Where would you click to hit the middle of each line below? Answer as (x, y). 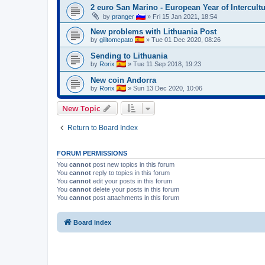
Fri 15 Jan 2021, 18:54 (185, 17)
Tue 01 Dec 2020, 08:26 (186, 40)
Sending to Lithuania (129, 56)
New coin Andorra (123, 80)
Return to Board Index (103, 128)
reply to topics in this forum (130, 173)
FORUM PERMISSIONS (92, 153)
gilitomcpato (116, 40)
